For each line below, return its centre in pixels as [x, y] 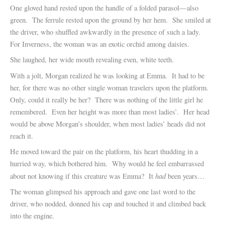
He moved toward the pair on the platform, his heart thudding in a [104, 151]
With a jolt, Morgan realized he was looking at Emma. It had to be [107, 75]
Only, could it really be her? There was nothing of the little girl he [106, 99]
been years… [185, 176]
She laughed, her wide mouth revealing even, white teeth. [92, 60]
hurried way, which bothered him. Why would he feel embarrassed [107, 163]
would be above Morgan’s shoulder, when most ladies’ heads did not [108, 124]
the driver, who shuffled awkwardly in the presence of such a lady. [108, 32]
